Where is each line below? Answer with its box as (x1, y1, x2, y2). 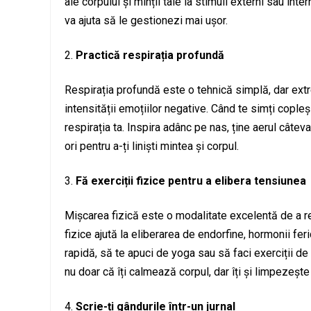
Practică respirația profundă (76, 49, 224, 62)
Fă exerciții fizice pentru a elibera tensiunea (76, 174, 306, 188)
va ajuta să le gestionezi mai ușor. (65, 14, 228, 28)
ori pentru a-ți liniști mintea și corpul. (65, 140, 239, 153)
